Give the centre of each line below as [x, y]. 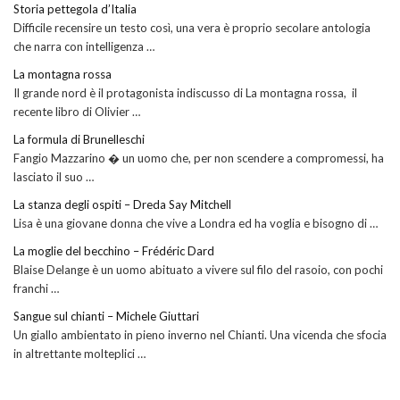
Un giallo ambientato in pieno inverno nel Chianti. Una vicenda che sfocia [200, 335]
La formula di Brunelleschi [79, 140]
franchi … [36, 289]
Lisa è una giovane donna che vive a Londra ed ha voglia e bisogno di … [196, 224]
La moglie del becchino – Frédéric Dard [115, 251]
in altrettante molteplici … [79, 354]
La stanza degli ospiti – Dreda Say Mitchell [122, 205]
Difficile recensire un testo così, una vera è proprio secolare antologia [192, 28]
